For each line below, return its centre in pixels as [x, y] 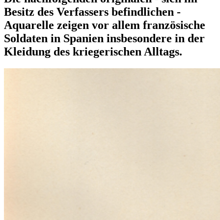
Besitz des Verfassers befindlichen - [92, 12]
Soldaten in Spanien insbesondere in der [104, 38]
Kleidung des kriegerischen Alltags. [93, 51]
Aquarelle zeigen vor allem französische [105, 25]
